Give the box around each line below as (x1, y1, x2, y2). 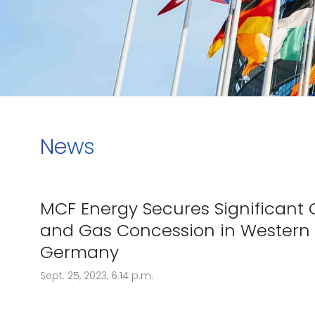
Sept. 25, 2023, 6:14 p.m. (40, 269, 153, 283)
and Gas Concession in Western (40, 219, 310, 242)
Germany (40, 240, 119, 264)
